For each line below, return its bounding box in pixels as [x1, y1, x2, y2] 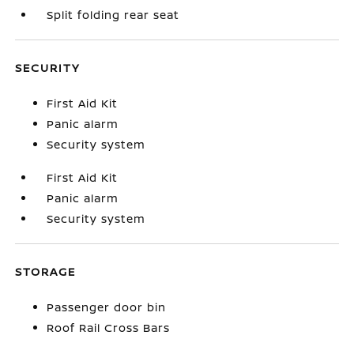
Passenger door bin [47, 299, 167, 314]
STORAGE [15, 264, 77, 279]
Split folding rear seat [47, 7, 180, 22]
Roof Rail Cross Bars [47, 320, 171, 335]
